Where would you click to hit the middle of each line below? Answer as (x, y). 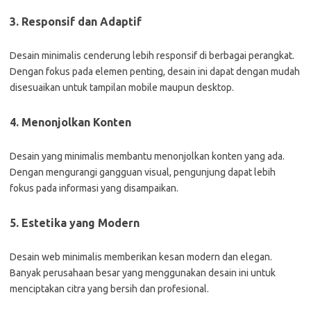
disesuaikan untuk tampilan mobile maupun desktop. (122, 87)
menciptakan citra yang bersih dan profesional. (109, 289)
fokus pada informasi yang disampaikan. (94, 188)
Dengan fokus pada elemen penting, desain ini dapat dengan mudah (155, 72)
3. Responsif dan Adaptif (76, 22)
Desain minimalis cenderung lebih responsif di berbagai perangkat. (152, 56)
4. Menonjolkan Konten (70, 122)
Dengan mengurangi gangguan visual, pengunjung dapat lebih (143, 172)
